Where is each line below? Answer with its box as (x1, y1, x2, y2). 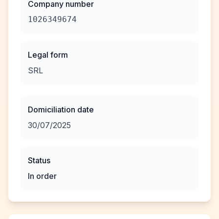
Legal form (28, 50, 68, 60)
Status (28, 155, 50, 165)
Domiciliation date (28, 105, 94, 114)
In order (28, 171, 57, 181)
